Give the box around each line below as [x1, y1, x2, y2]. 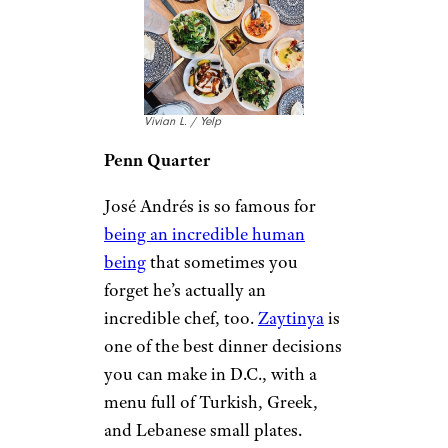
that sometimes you [146, 251, 298, 274]
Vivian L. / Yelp [144, 115, 221, 129]
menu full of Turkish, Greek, [104, 391, 318, 414]
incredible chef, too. [104, 307, 258, 330]
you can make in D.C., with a [104, 363, 317, 386]
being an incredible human [104, 223, 305, 246]
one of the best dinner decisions [104, 335, 342, 358]
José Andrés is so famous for [104, 195, 316, 218]
